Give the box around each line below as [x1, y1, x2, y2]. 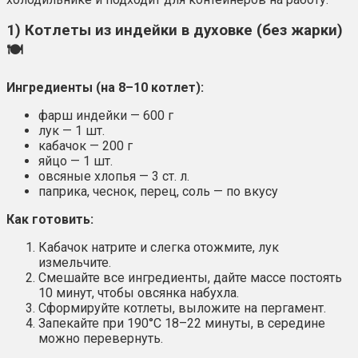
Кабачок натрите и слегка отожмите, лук [38, 240, 279, 256]
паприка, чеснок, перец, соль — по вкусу [38, 184, 278, 200]
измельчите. [38, 255, 111, 271]
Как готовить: [6, 212, 93, 228]
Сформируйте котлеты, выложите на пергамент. [38, 300, 326, 316]
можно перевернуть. [38, 331, 163, 347]
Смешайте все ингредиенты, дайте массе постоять [38, 270, 342, 286]
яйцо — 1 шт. [38, 153, 113, 169]
